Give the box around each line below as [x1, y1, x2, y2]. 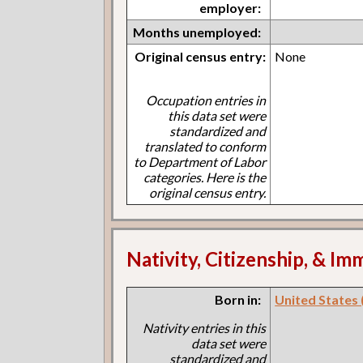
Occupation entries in [146, 92, 267, 109]
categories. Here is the [143, 169, 267, 186]
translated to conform [144, 139, 267, 155]
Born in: [215, 291, 262, 307]
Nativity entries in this [143, 319, 267, 335]
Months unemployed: [133, 24, 262, 41]
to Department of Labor [134, 154, 267, 170]
